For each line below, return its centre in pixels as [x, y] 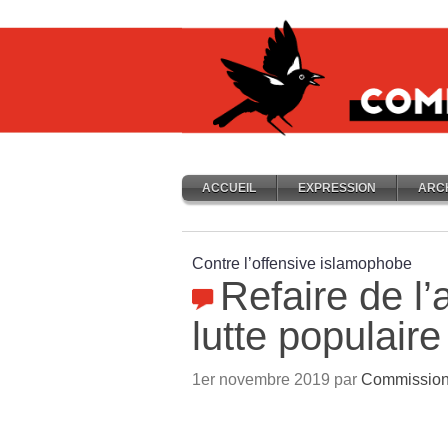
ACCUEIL [229, 188]
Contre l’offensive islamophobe [302, 263]
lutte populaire [316, 336]
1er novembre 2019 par [276, 379]
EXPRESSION [337, 188]
